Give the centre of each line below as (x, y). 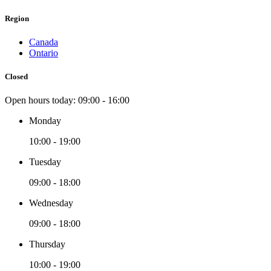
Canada (44, 42)
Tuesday (45, 162)
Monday (45, 121)
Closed (16, 77)
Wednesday (51, 203)
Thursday (47, 244)
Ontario (44, 53)
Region (17, 18)
